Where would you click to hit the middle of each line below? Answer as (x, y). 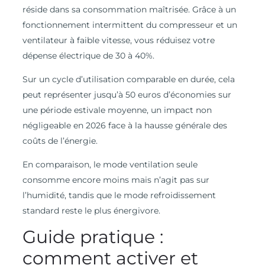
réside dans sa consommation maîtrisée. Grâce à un (129, 10)
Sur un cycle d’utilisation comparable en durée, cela (128, 80)
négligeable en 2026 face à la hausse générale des (125, 126)
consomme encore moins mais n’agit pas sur (116, 180)
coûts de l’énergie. (60, 141)
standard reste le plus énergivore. (91, 211)
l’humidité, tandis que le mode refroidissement (119, 195)
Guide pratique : (93, 237)
